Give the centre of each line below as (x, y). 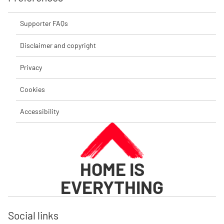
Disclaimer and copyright (58, 45)
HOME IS (112, 168)
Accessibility (39, 111)
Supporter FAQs (44, 23)
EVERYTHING (112, 186)
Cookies (32, 89)
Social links (33, 215)
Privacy (31, 67)
